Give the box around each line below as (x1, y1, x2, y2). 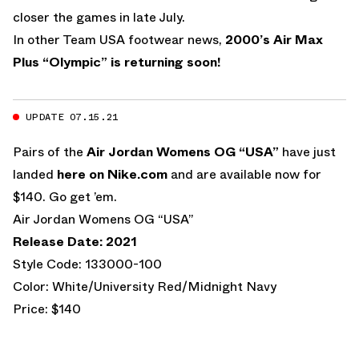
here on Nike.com (57, 164, 167, 184)
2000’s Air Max (225, 30, 323, 49)
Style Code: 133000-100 (13, 254, 162, 273)
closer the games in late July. (13, 7, 185, 26)
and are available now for (167, 164, 321, 184)
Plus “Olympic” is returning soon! (13, 52, 220, 71)
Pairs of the (13, 142, 87, 161)
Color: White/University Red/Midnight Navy (13, 276, 276, 296)
